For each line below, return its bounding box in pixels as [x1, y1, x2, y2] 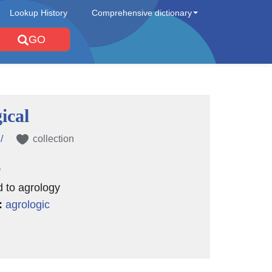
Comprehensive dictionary [92, 8, 192, 18]
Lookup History [10, 8, 67, 18]
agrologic [5, 199, 50, 211]
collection [32, 134, 74, 144]
